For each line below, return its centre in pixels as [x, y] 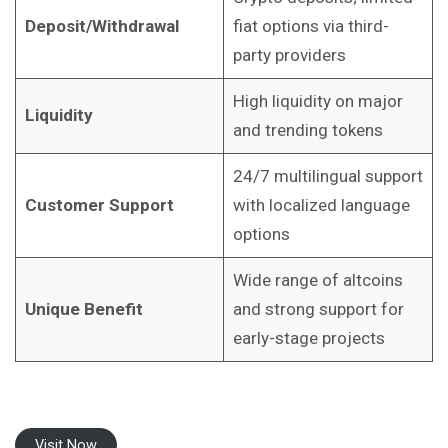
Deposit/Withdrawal [101, 25]
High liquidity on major [317, 100]
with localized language [321, 204]
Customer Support [99, 204]
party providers [289, 54]
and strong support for [318, 308]
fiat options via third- [310, 25]
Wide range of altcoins [317, 279]
